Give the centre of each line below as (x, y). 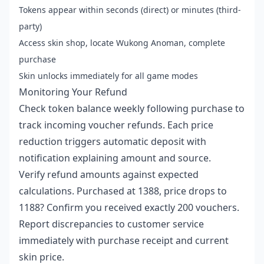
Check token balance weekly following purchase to (132, 108)
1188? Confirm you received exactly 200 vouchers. (129, 207)
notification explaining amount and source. (115, 158)
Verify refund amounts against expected (109, 174)
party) (30, 26)
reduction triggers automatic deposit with (113, 141)
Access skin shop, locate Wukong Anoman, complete (122, 42)
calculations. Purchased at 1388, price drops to (123, 191)
